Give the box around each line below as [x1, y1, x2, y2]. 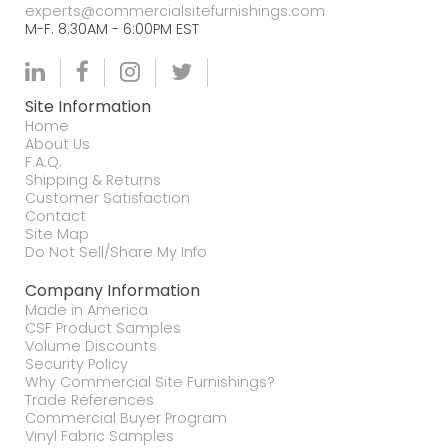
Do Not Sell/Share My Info [25, 242, 207, 262]
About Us [25, 134, 90, 154]
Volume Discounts [25, 336, 157, 356]
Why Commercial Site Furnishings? [25, 372, 275, 392]
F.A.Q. [25, 152, 62, 172]
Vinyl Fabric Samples [25, 426, 174, 446]
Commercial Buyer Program [25, 408, 227, 428]
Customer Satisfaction [25, 188, 190, 208]
